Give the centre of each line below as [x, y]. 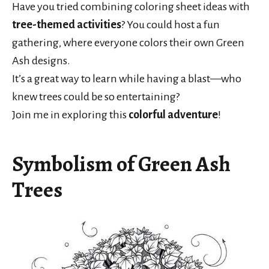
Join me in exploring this [70, 115]
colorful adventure [173, 115]
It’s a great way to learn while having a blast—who [127, 79]
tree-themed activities [67, 25]
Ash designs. [41, 61]
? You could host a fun [171, 25]
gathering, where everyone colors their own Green [128, 43]
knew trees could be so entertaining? [96, 97]
